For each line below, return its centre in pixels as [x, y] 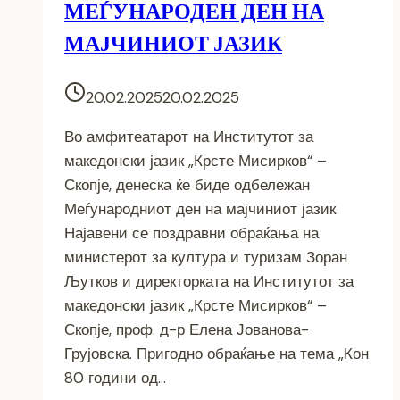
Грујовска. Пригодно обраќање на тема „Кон [217, 354]
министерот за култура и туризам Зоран [206, 258]
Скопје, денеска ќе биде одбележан [187, 185]
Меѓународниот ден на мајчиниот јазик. [201, 209]
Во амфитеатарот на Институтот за [189, 137]
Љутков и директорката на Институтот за [209, 282]
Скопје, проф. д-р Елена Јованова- [187, 330]
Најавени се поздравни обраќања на [192, 233]
